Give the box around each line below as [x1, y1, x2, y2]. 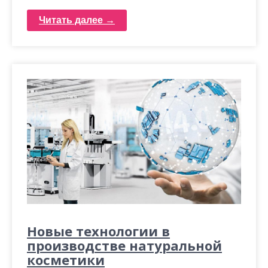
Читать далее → [39, 14, 115, 25]
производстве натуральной [27, 236, 222, 255]
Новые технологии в [27, 222, 170, 240]
